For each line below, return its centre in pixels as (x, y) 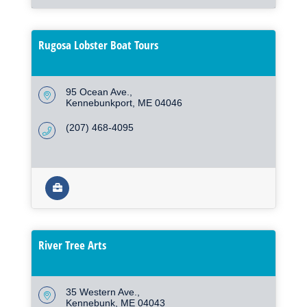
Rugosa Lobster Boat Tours (98, 45)
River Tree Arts (72, 245)
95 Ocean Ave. (98, 92)
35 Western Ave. (101, 292)
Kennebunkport (99, 103)
